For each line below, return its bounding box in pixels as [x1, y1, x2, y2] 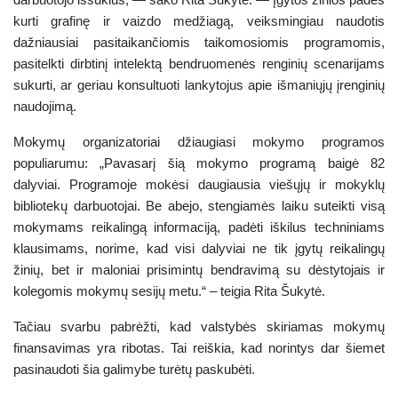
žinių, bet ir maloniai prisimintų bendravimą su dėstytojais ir [13, 261, 385, 277]
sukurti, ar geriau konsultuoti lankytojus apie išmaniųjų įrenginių [13, 76, 385, 92]
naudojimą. [13, 98, 80, 114]
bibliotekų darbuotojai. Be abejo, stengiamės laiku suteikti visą [13, 197, 385, 213]
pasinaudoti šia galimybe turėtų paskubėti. [13, 361, 262, 377]
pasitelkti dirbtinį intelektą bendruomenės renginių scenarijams [13, 55, 385, 71]
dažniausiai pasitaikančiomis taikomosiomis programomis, [13, 34, 385, 50]
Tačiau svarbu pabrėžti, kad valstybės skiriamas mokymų [13, 318, 385, 334]
